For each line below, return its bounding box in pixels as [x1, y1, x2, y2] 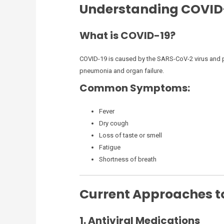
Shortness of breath [98, 155, 156, 163]
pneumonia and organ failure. [79, 67, 164, 75]
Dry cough [98, 119, 128, 127]
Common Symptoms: [79, 80, 190, 95]
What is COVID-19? [79, 28, 175, 43]
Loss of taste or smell [98, 131, 162, 139]
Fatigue [98, 143, 120, 151]
